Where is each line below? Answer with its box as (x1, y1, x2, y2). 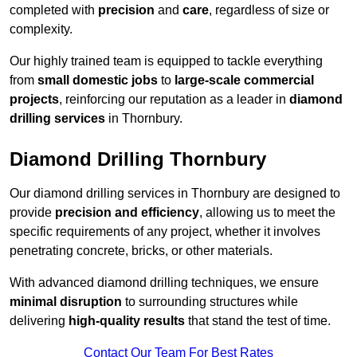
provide (10, 206, 55, 220)
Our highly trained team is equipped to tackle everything (10, 54, 323, 69)
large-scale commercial (175, 73, 314, 88)
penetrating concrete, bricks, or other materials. (10, 244, 273, 258)
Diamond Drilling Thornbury (10, 148, 266, 171)
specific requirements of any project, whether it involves (10, 225, 320, 239)
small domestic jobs (37, 73, 158, 88)
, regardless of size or (209, 3, 329, 18)
